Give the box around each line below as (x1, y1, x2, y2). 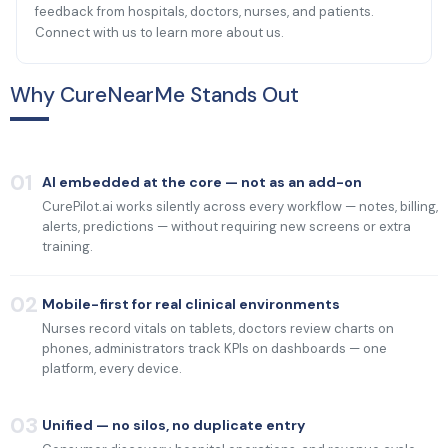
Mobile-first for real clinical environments (41, 294, 340, 313)
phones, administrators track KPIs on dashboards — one (41, 339, 387, 357)
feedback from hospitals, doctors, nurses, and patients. (35, 2, 375, 20)
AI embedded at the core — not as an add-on (41, 172, 362, 191)
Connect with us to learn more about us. (35, 23, 285, 41)
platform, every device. (41, 359, 182, 377)
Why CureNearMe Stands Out (9, 81, 299, 110)
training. (41, 237, 93, 255)
